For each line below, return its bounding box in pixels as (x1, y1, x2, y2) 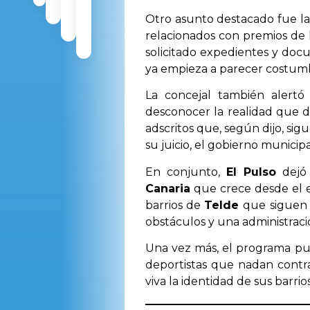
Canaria (145, 181, 190, 195)
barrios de (145, 198, 205, 212)
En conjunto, (145, 165, 226, 179)
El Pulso (226, 165, 276, 179)
